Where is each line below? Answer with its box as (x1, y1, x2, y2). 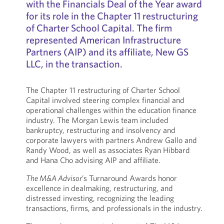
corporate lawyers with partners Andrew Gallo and (25, 135, 197, 145)
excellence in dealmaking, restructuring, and (25, 183, 173, 193)
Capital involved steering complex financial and (25, 95, 184, 105)
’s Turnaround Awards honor (81, 173, 177, 183)
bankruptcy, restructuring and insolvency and (25, 125, 175, 135)
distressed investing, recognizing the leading (25, 193, 174, 203)
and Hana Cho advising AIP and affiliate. (25, 155, 160, 165)
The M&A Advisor (25, 173, 82, 183)
